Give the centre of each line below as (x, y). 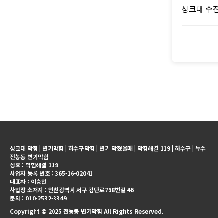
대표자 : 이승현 (28, 181)
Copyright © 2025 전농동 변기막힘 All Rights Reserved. (87, 211)
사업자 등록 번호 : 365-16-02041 (51, 173)
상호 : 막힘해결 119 (34, 165)
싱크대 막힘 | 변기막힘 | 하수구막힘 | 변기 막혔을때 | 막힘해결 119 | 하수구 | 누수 (108, 148)
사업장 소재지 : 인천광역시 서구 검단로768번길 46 (72, 190)
